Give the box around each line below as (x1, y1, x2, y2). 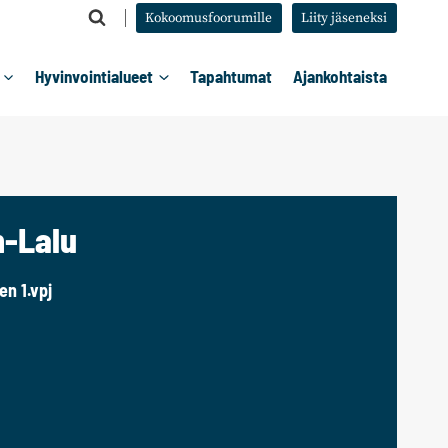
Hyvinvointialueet (35, 65, 154, 86)
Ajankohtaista (292, 65, 387, 86)
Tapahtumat (190, 65, 273, 86)
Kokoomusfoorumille (145, 9, 273, 27)
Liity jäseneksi (301, 9, 388, 27)
